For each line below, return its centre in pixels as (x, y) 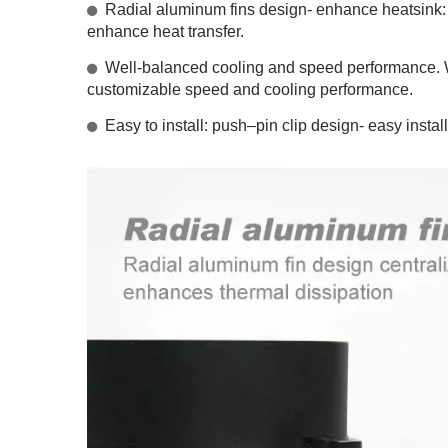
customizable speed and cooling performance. (250, 89)
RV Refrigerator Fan (222, 220)
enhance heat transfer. (165, 31)
